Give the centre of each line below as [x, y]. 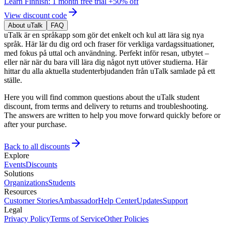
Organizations [26, 183]
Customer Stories [31, 201]
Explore [17, 156]
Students [62, 183]
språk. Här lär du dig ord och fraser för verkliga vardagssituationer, [109, 44]
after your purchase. [35, 125]
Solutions [19, 174]
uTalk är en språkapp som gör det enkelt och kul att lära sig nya [104, 35]
